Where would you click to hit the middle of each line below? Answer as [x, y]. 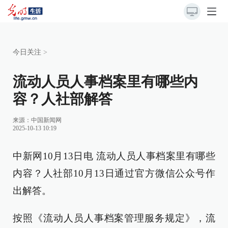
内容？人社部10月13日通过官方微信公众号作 [114, 173]
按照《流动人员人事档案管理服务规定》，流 [114, 218]
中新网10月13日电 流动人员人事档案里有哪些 [114, 156]
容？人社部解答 [63, 99]
